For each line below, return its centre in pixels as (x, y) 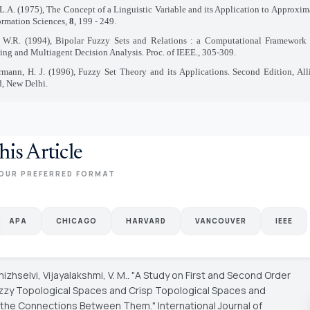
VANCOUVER (220, 221)
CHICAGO (76, 221)
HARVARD (146, 221)
